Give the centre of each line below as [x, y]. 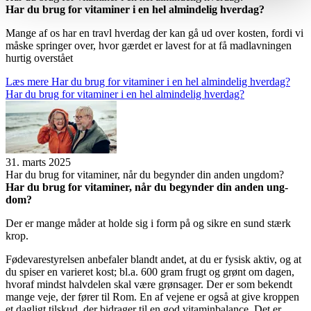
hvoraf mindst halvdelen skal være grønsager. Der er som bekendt [149, 285]
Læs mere [28, 82]
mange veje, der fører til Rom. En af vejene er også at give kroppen [152, 297]
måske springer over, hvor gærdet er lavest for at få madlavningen [149, 46]
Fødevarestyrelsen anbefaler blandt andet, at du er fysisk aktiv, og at [153, 260]
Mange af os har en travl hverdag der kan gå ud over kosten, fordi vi [154, 33]
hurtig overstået [39, 58]
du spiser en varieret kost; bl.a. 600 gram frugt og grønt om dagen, [150, 272]
